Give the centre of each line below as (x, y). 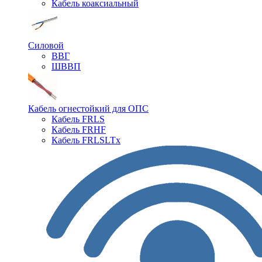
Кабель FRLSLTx (86, 140)
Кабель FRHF (79, 130)
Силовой (46, 45)
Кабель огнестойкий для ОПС (88, 108)
